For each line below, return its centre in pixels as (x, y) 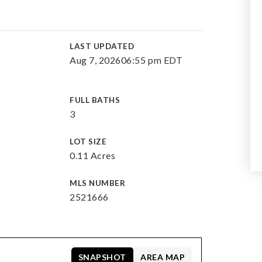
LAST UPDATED (102, 46)
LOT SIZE (88, 142)
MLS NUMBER (98, 183)
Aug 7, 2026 (95, 60)
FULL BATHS (95, 100)
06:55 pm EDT (152, 60)
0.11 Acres (93, 155)
